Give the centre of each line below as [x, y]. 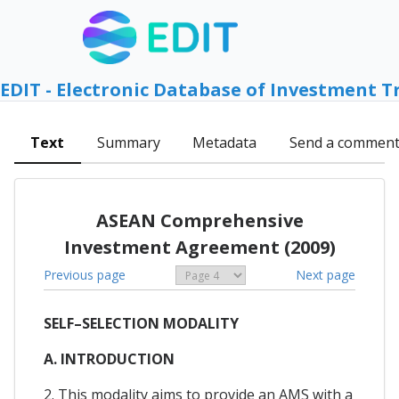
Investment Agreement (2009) [199, 247]
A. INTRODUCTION [109, 359]
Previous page [85, 274]
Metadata [225, 143]
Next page [326, 274]
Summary [128, 143]
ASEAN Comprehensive [199, 220]
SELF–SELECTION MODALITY [141, 324]
